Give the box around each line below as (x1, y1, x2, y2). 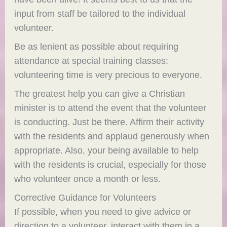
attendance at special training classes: (14, 55, 169, 66)
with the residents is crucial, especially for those (14, 159, 207, 170)
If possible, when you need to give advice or (14, 206, 192, 217)
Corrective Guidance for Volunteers (14, 192, 157, 203)
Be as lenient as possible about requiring (14, 41, 179, 52)
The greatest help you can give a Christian (14, 88, 185, 99)
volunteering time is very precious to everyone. (14, 69, 203, 81)
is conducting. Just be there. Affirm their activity (14, 117, 205, 128)
